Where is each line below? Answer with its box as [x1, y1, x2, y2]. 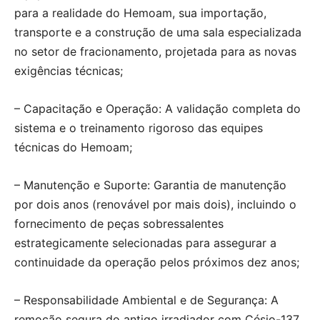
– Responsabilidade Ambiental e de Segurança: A [14, 293, 279, 307]
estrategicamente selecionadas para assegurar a [14, 236, 276, 250]
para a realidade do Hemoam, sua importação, [14, 6, 266, 20]
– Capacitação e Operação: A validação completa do [14, 101, 301, 116]
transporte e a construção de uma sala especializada [14, 25, 301, 39]
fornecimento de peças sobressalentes [14, 216, 224, 231]
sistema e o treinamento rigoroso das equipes [14, 121, 263, 135]
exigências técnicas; [14, 64, 123, 78]
